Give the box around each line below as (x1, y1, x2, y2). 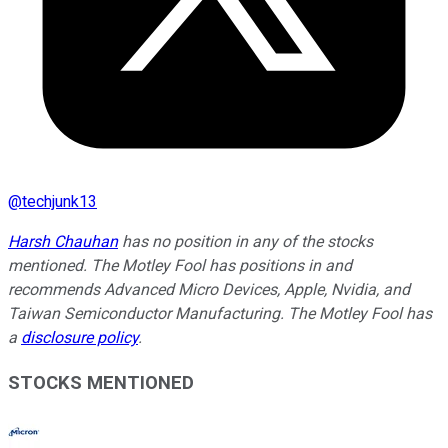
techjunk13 (22, 192, 97, 212)
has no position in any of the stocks (118, 232, 373, 252)
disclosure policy (21, 328, 138, 348)
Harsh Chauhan (8, 232, 118, 252)
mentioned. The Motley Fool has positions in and (8, 256, 352, 276)
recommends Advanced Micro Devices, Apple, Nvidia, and (8, 280, 410, 300)
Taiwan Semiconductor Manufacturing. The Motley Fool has (8, 304, 432, 324)
